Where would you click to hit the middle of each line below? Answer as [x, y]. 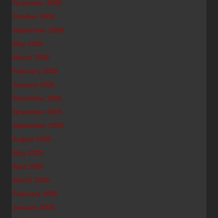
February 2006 [36, 71]
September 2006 [38, 30]
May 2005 [28, 153]
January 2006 [34, 85]
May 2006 [28, 44]
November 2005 [37, 112]
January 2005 [34, 207]
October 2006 [34, 17]
